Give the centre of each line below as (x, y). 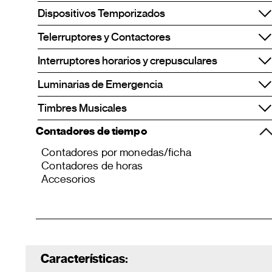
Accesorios (69, 179)
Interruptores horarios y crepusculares (127, 61)
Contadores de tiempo (91, 131)
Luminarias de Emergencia (100, 84)
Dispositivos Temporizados (101, 13)
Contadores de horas (92, 166)
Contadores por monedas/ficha (116, 152)
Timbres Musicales (82, 108)
